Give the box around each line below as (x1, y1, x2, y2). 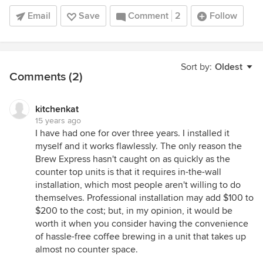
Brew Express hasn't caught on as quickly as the (35, 153, 230, 165)
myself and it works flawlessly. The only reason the (35, 140, 242, 152)
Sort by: (181, 61, 212, 73)
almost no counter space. (35, 244, 138, 255)
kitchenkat (35, 103, 79, 115)
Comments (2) (9, 70, 83, 84)
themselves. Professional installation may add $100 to (35, 192, 254, 204)
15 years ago (35, 116, 81, 126)
